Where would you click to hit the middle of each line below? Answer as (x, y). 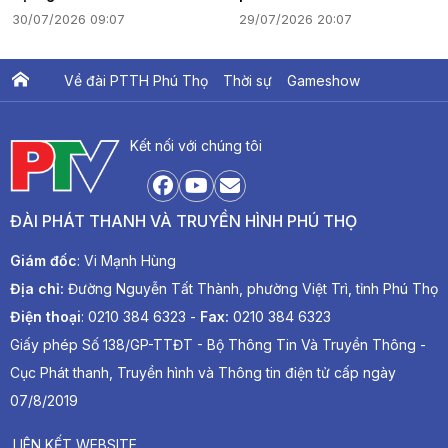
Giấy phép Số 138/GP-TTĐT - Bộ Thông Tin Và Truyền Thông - (218, 345)
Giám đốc (43, 261)
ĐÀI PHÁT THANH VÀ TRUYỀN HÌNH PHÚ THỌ (183, 221)
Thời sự (247, 81)
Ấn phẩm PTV (57, 124)
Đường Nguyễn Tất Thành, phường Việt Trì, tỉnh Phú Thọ (251, 289)
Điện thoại (45, 317)
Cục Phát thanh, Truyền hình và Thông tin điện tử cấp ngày (203, 373)
